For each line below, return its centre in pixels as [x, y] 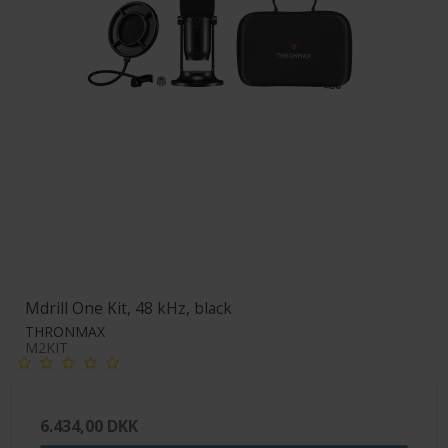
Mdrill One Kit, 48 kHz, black [128, 308]
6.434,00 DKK [89, 426]
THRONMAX [65, 332]
